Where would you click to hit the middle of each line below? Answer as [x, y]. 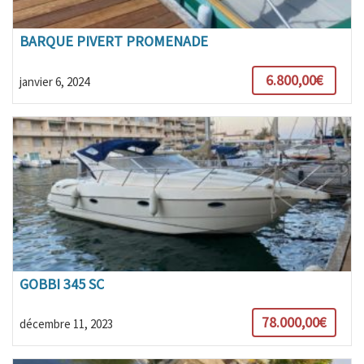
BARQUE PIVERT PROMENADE [113, 41]
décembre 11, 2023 [66, 323]
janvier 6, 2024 [54, 81]
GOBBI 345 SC [61, 284]
